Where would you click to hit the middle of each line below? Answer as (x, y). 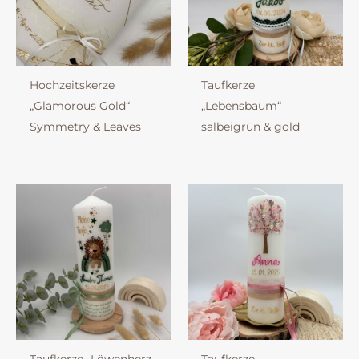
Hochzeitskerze (72, 85)
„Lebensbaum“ (241, 106)
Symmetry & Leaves (85, 127)
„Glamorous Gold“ (79, 106)
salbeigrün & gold (250, 127)
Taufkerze (228, 85)
